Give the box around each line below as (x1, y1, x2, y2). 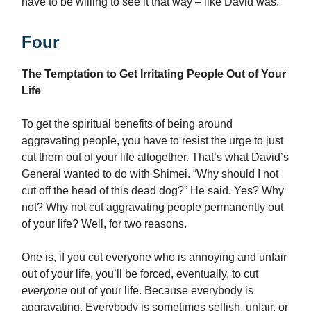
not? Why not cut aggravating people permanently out (22, 201, 283, 214)
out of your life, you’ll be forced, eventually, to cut (22, 268, 258, 280)
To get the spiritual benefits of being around (22, 118, 233, 131)
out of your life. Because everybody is (70, 285, 253, 297)
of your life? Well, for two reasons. (22, 218, 190, 230)
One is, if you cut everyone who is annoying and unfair (22, 251, 287, 264)
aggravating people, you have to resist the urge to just (22, 135, 283, 147)
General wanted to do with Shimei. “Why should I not (22, 168, 278, 180)
